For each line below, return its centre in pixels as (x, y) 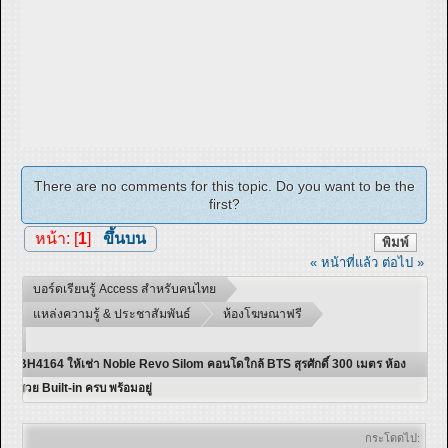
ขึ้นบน (124, 239)
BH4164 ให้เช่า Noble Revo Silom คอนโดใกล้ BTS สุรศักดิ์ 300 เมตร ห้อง (212, 364)
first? (224, 203)
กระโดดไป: (392, 438)
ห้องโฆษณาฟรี (262, 314)
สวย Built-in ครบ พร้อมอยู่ (85, 388)
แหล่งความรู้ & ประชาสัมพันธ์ (112, 314)
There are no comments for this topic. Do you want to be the (224, 185)
